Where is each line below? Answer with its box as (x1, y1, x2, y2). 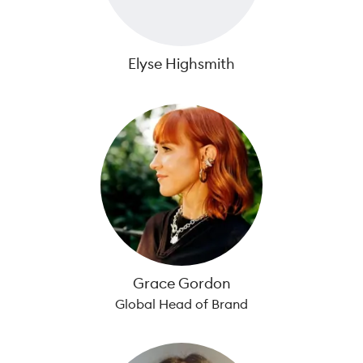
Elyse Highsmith (128, 54, 235, 73)
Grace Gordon (132, 274, 231, 293)
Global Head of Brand (115, 296, 248, 312)
